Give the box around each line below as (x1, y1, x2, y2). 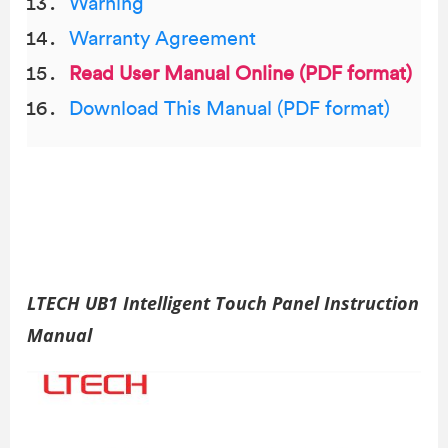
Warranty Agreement (69, 29, 256, 49)
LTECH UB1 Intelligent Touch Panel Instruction (27, 291, 419, 315)
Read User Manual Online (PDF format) (69, 64, 412, 84)
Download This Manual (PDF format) (69, 99, 390, 119)
